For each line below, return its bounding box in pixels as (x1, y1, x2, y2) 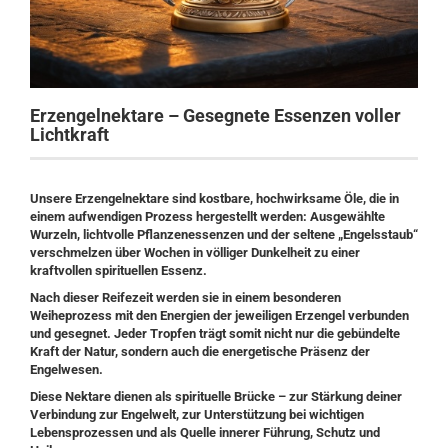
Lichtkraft (30, 124, 109, 145)
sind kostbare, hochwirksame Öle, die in (169, 191, 399, 206)
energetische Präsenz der (222, 344, 370, 359)
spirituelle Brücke (175, 389, 275, 404)
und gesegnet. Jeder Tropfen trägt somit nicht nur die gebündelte (30, 326, 400, 341)
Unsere (30, 191, 75, 206)
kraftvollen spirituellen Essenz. (30, 263, 207, 278)
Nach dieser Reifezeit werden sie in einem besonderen (30, 290, 341, 305)
